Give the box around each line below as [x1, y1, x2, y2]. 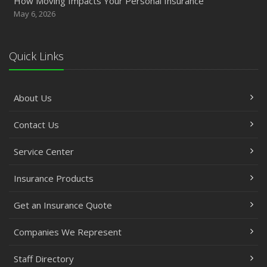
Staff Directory [14, 253, 74, 265]
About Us [14, 92, 52, 104]
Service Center [14, 145, 74, 157]
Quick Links [9, 49, 64, 63]
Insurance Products [14, 172, 94, 184]
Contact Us [14, 119, 59, 131]
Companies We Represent [14, 226, 122, 238]
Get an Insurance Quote [14, 199, 112, 211]
